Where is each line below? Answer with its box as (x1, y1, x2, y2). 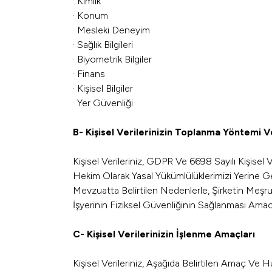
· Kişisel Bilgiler (73, 83, 133, 94)
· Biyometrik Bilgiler (73, 53, 152, 65)
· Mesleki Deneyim (73, 24, 150, 36)
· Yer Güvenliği (73, 97, 133, 109)
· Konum (73, 10, 108, 21)
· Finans (73, 68, 105, 80)
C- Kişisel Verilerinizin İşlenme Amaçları (73, 228, 255, 240)
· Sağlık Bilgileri (73, 39, 133, 50)
